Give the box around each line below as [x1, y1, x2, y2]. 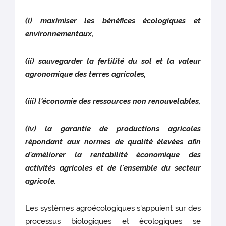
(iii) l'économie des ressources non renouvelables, [25, 97, 201, 106]
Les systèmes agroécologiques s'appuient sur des [25, 204, 201, 213]
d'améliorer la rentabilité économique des [25, 150, 201, 160]
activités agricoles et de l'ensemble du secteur [25, 163, 201, 173]
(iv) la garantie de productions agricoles [25, 124, 201, 134]
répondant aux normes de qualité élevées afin [25, 137, 201, 147]
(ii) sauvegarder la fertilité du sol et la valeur [25, 56, 201, 66]
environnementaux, [25, 29, 94, 39]
